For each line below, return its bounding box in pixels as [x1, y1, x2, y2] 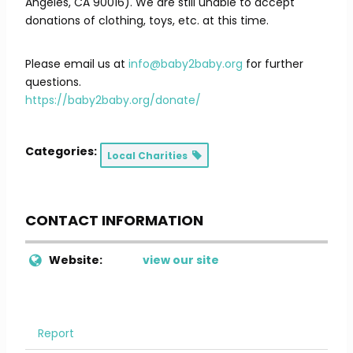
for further [243, 56, 303, 72]
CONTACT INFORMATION [25, 210, 203, 230]
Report [38, 325, 74, 341]
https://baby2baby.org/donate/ [25, 92, 201, 108]
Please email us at [25, 56, 128, 72]
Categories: [25, 143, 97, 159]
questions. [25, 74, 81, 90]
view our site [143, 252, 219, 268]
